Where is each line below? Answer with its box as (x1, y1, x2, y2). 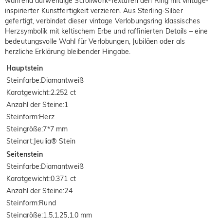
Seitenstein (6, 149, 43, 159)
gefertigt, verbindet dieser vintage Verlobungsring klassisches (5, 16, 200, 25)
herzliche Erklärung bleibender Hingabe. (5, 47, 131, 56)
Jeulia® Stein (34, 136, 75, 145)
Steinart (6, 136, 33, 145)
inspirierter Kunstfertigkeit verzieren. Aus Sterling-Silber (5, 6, 183, 15)
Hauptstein (6, 63, 43, 73)
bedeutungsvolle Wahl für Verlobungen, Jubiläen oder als (5, 36, 185, 46)
